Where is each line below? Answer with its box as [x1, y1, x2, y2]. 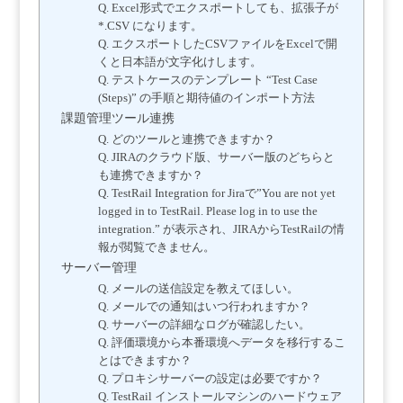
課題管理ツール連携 [60, 112, 175, 126]
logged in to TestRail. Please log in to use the [97, 205, 318, 219]
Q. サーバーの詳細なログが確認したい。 [97, 318, 310, 332]
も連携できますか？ [97, 169, 203, 183]
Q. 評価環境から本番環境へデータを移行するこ [97, 336, 345, 350]
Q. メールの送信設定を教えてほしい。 [97, 282, 299, 296]
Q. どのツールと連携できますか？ [97, 133, 275, 147]
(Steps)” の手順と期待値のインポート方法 [97, 92, 315, 105]
